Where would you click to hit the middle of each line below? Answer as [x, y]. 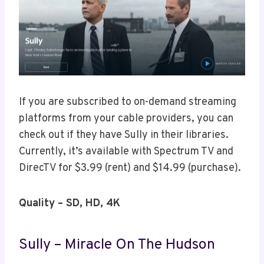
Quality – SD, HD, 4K [70, 204]
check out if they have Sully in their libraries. [124, 136]
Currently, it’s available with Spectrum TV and [126, 152]
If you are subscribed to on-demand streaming [128, 103]
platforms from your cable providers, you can [126, 119]
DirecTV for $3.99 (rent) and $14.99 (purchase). [130, 169]
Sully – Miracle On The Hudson [117, 245]
